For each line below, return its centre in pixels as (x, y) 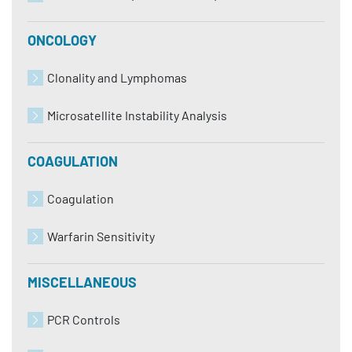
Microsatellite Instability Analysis (137, 115)
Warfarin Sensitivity (101, 236)
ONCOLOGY (62, 40)
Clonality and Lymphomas (117, 77)
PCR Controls (84, 319)
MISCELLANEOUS (82, 282)
